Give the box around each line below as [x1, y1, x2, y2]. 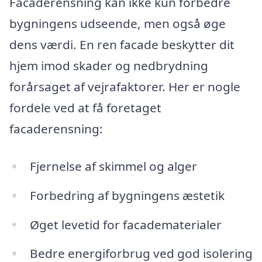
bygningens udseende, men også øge [9, 15, 226, 32]
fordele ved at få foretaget [9, 99, 161, 116]
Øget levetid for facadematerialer [29, 216, 222, 233]
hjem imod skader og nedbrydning [9, 57, 208, 74]
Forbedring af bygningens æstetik [29, 187, 225, 204]
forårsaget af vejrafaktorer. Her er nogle [9, 78, 240, 95]
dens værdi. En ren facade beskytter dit [9, 36, 235, 53]
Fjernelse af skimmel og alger [29, 157, 197, 174]
